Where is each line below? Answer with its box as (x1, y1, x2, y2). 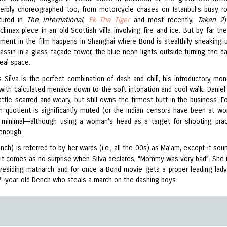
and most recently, (133, 16, 198, 25)
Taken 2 (197, 16, 224, 25)
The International (27, 16, 83, 25)
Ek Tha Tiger (88, 16, 130, 25)
